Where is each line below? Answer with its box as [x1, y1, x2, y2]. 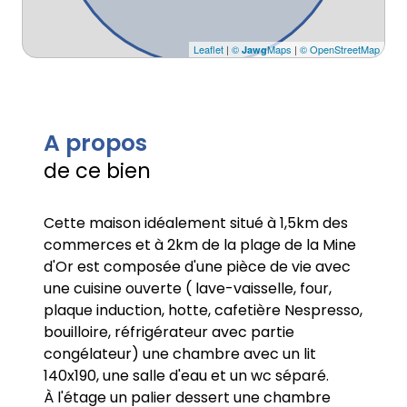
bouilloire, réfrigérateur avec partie [44, 322, 294, 343]
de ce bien [44, 156, 151, 186]
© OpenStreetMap [300, 42, 380, 57]
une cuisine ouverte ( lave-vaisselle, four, [44, 278, 332, 300]
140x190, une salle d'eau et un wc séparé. [44, 365, 329, 387]
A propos [44, 127, 147, 160]
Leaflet [194, 42, 223, 57]
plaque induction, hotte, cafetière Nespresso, [44, 300, 362, 322]
